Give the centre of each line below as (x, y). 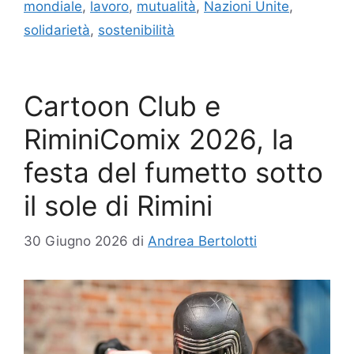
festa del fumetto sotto (173, 173)
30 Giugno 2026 (76, 241)
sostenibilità (136, 30)
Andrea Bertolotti (202, 241)
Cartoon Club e (122, 106)
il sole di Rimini (118, 206)
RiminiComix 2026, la (159, 139)
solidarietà (57, 30)
